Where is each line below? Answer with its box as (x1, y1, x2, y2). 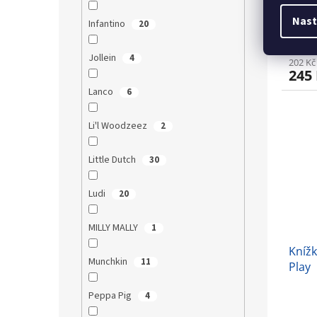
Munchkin (88, 255, 129, 270)
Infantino (88, 17, 127, 32)
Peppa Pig (88, 289, 134, 304)
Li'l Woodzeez (88, 119, 149, 134)
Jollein (88, 51, 118, 66)
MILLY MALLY (88, 221, 140, 236)
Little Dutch (88, 153, 138, 168)
